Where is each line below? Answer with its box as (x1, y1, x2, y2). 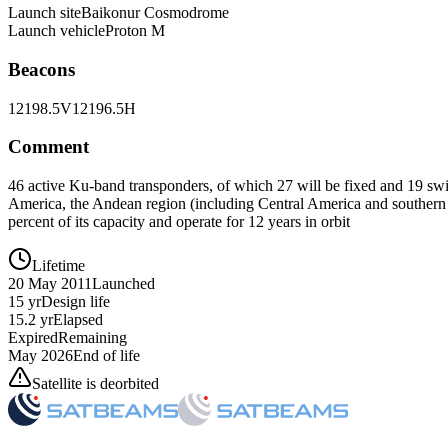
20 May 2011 (8, 275, 92, 293)
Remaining (58, 329, 127, 347)
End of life (73, 347, 140, 365)
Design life (41, 293, 110, 311)
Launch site (8, 4, 81, 22)
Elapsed (53, 311, 103, 329)
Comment (8, 136, 89, 158)
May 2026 (8, 347, 73, 365)
